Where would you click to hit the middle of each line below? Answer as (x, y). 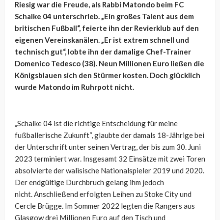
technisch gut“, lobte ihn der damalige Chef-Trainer (103, 52)
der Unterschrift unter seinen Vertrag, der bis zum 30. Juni (108, 147)
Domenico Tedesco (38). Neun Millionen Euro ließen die (110, 64)
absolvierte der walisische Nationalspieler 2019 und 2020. (110, 171)
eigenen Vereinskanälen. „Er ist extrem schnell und (102, 40)
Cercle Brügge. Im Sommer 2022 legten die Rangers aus (105, 206)
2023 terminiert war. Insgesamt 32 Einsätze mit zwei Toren (110, 159)
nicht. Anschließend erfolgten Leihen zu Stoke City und (103, 194)
